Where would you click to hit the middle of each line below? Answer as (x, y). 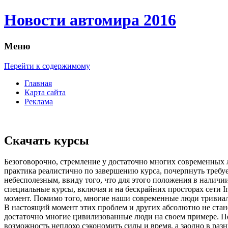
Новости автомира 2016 (90, 20)
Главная (38, 83)
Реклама (39, 101)
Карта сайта (45, 92)
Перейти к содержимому (47, 66)
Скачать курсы (47, 140)
